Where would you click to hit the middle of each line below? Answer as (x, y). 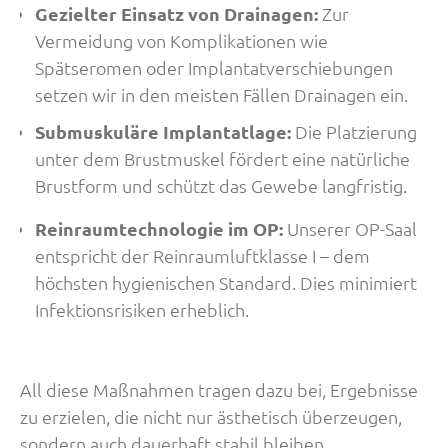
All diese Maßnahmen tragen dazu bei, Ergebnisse (219, 389)
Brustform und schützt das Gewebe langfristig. (221, 185)
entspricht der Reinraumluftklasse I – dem (202, 255)
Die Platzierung (356, 131)
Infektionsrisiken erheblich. (142, 309)
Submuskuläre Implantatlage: (165, 131)
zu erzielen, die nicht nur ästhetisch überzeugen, (211, 416)
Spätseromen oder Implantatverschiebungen (214, 67)
